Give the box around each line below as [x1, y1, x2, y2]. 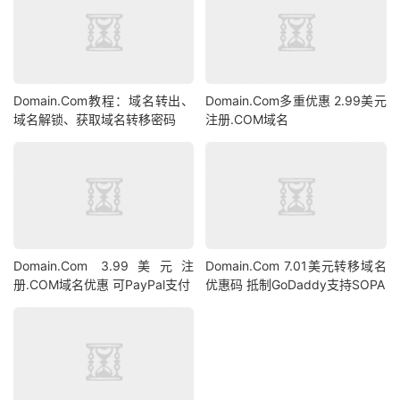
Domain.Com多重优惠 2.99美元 [205, 93, 387, 109]
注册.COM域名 [205, 112, 289, 128]
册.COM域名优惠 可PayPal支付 [13, 276, 190, 292]
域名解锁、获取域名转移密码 [13, 112, 176, 128]
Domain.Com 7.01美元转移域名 [205, 257, 387, 273]
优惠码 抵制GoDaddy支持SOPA [205, 276, 386, 292]
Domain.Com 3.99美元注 [13, 257, 195, 273]
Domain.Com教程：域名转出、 [13, 93, 195, 109]
